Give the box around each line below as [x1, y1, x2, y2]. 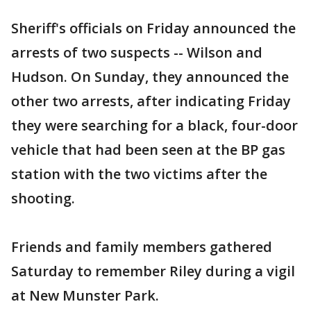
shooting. [11, 189, 75, 208]
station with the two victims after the [11, 165, 267, 183]
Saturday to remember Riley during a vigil [11, 262, 295, 280]
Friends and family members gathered [11, 237, 272, 256]
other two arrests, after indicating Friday [11, 92, 291, 110]
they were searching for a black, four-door [11, 116, 298, 135]
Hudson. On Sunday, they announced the [11, 67, 289, 86]
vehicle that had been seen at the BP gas [11, 140, 285, 159]
